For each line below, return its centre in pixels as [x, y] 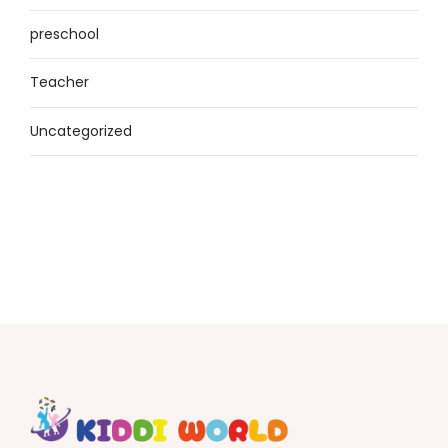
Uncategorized [81, 130]
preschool [64, 34]
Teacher [59, 82]
